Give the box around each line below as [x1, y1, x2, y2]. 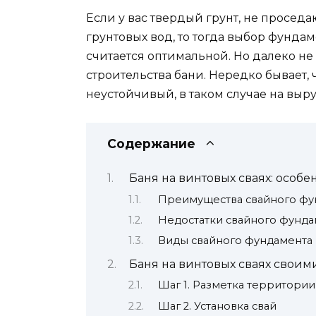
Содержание [107, 135, 195, 151]
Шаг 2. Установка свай [157, 299, 276, 312]
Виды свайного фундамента [157, 234, 312, 248]
